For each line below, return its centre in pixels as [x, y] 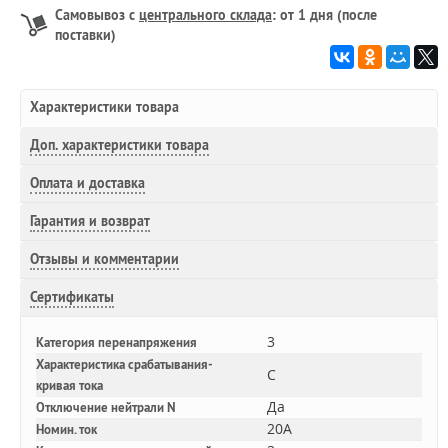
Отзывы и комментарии [104, 259]
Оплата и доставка [87, 183]
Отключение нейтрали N [106, 407]
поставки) [85, 35]
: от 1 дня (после [324, 15]
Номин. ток [66, 429]
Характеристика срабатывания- [124, 364]
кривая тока [69, 385]
